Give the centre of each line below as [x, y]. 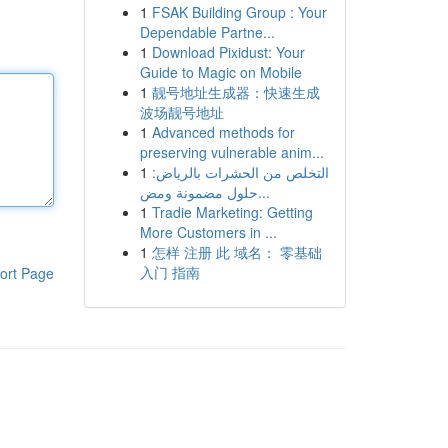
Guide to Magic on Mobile [220, 72]
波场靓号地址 [181, 112]
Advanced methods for [223, 132]
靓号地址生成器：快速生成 [235, 92]
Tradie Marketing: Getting [232, 212]
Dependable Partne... [207, 32]
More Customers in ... [208, 232]
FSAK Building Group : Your [239, 12]
